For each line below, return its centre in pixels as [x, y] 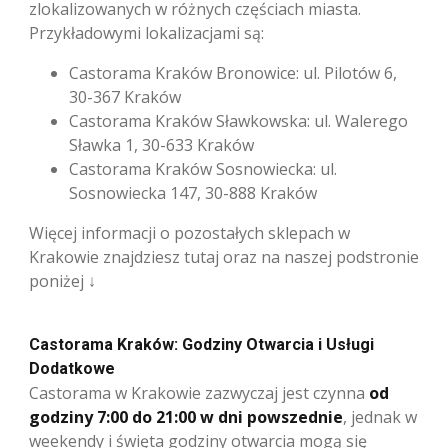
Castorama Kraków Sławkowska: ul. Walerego [238, 120]
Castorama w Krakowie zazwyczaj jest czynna [199, 392]
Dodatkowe [72, 368]
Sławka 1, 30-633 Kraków [161, 144]
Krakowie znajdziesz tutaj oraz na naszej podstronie [224, 256]
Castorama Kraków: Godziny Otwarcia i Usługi [201, 344]
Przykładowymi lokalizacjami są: [146, 32]
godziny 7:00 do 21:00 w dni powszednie [186, 416]
